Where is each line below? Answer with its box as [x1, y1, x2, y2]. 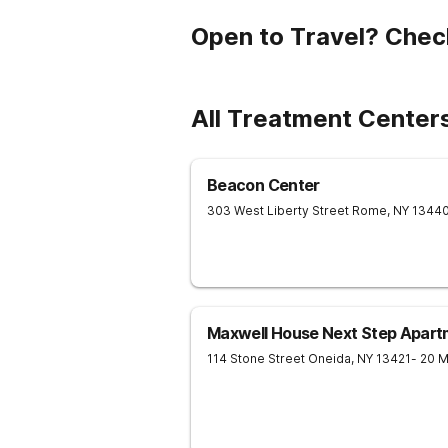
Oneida [308, 351, 351, 366]
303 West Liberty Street [207, 203, 349, 218]
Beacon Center [207, 175, 320, 195]
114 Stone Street [207, 351, 305, 366]
